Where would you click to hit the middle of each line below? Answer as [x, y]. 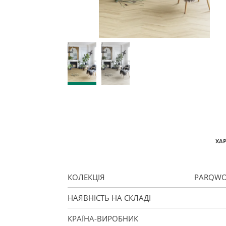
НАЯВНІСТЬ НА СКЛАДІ [109, 197]
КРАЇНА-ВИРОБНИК [103, 218]
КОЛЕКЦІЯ [87, 177]
